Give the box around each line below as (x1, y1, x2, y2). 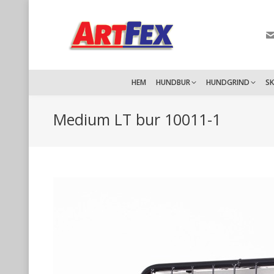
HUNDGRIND (206, 77, 250, 87)
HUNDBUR (156, 77, 190, 87)
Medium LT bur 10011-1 (53, 108, 221, 130)
